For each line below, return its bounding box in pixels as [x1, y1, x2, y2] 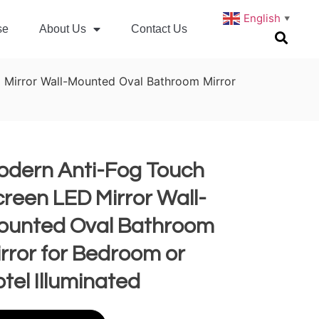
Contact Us [131, 23, 188, 36]
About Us [39, 23, 87, 36]
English [243, 11, 281, 25]
